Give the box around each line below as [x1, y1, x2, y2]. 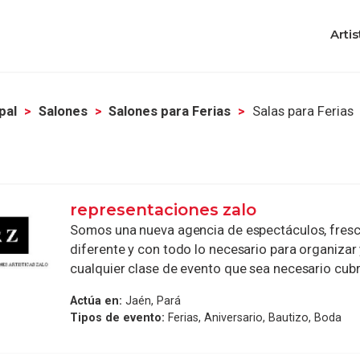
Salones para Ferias [108, 103, 231, 119]
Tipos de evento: [70, 311, 166, 325]
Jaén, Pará [122, 294, 182, 308]
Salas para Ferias [252, 103, 354, 119]
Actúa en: [70, 294, 123, 308]
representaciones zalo [70, 199, 257, 219]
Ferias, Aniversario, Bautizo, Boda [165, 311, 342, 325]
